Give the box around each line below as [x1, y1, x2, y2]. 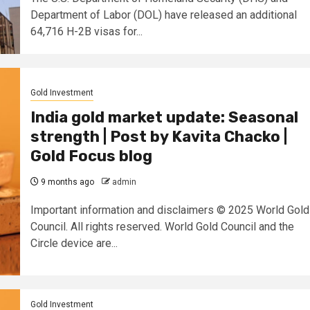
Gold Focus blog [30, 147, 152, 166]
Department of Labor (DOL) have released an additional [30, 8, 297, 22]
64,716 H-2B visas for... [30, 25, 143, 39]
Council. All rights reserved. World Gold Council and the [30, 220, 294, 234]
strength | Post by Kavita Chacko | [30, 127, 287, 147]
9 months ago [38, 177, 94, 188]
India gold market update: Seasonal [30, 108, 298, 127]
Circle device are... [30, 237, 118, 250]
